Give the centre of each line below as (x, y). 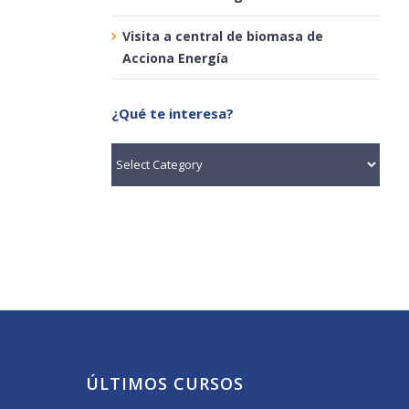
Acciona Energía (175, 58)
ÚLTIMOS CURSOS (164, 384)
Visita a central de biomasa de (222, 36)
